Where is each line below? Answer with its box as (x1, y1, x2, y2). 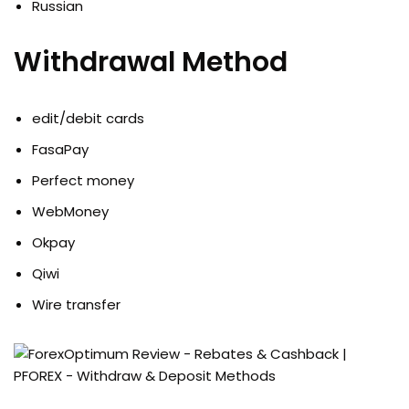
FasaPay (32, 140, 89, 159)
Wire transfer (32, 295, 121, 314)
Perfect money (32, 171, 134, 190)
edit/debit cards (32, 109, 144, 128)
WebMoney (32, 202, 109, 221)
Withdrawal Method (14, 43, 288, 81)
